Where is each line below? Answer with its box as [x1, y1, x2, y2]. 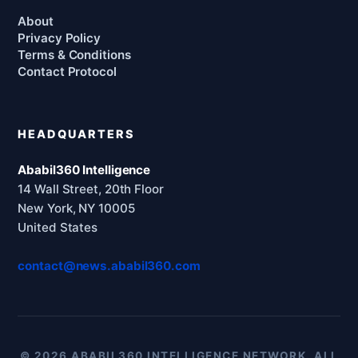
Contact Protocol [18, 64, 117, 80]
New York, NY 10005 [18, 200, 135, 216]
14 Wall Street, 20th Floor [18, 181, 164, 197]
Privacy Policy [18, 30, 101, 46]
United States [18, 219, 98, 235]
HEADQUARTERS [18, 126, 136, 141]
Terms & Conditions [18, 47, 131, 63]
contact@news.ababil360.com [18, 257, 201, 273]
